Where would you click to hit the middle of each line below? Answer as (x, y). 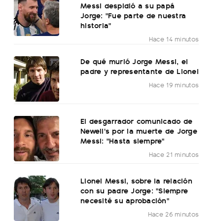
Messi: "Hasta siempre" (123, 141)
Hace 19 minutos (174, 85)
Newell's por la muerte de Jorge (139, 131)
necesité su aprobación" (125, 200)
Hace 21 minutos (174, 154)
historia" (96, 25)
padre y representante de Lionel (140, 71)
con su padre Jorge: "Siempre (134, 190)
